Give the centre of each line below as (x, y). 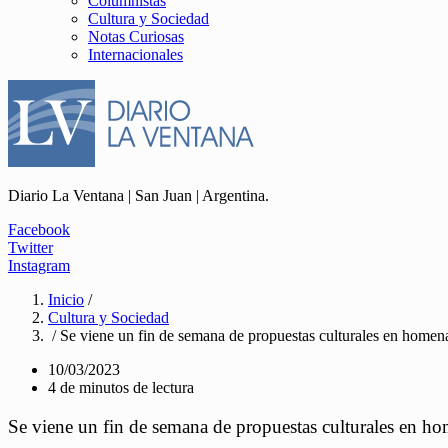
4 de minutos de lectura (121, 387)
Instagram (39, 265)
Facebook (39, 229)
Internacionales (135, 54)
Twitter (30, 247)
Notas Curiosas (136, 36)
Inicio (66, 299)
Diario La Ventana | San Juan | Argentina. (138, 195)
